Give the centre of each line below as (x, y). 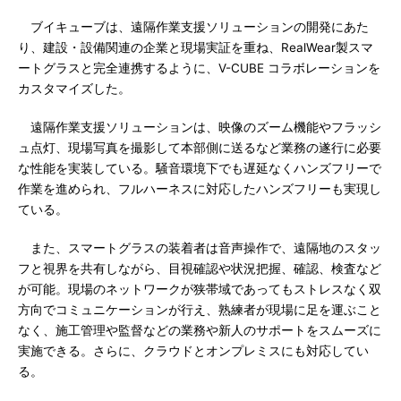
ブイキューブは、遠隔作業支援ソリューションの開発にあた (193, 27)
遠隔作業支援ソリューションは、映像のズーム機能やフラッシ (200, 127)
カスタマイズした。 (74, 89)
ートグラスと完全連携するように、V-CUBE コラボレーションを (199, 68)
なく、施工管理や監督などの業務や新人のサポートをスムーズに (200, 330)
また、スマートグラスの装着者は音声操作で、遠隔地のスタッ (200, 248)
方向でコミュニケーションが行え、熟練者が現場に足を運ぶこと (200, 310)
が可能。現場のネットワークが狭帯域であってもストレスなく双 (200, 289)
